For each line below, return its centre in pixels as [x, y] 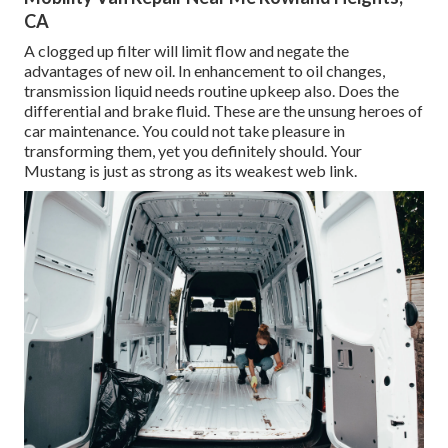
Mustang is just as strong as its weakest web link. [190, 171]
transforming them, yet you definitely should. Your [193, 151]
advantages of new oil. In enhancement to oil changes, [204, 71]
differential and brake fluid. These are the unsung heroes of [223, 111]
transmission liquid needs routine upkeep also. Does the [211, 91]
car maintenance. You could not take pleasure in [184, 131]
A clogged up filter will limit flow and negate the [186, 51]
